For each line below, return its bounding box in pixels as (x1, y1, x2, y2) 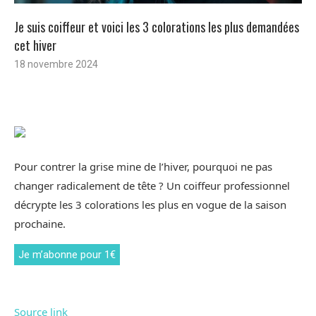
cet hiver (14, 36, 56, 55)
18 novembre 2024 (14, 59, 98, 71)
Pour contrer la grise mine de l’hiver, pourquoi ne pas (14, 159, 272, 174)
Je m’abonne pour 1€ (18, 248, 116, 262)
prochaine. (14, 217, 66, 231)
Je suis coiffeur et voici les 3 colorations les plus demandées (14, 18, 299, 37)
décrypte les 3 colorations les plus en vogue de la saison (14, 197, 286, 212)
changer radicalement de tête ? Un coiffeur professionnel (14, 178, 290, 193)
